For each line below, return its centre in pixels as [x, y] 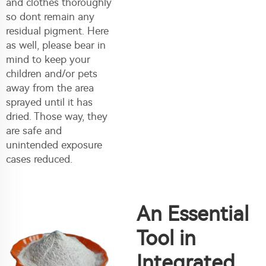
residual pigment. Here [57, 31]
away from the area [50, 88]
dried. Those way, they [57, 116]
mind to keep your [48, 59]
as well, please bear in [56, 45]
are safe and [34, 130]
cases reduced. [39, 159]
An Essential [193, 214]
